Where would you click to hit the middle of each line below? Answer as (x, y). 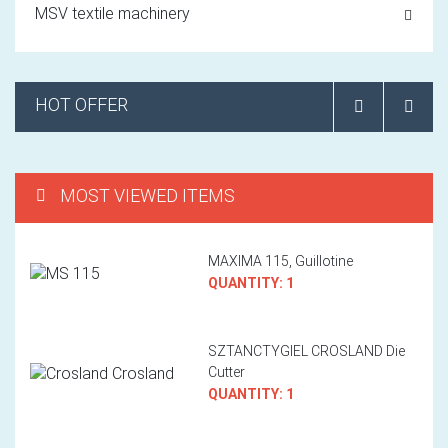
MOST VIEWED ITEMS (147, 195)
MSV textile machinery (112, 13)
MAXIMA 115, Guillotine (280, 260)
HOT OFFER (81, 104)
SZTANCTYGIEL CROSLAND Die (306, 350)
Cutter (226, 371)
